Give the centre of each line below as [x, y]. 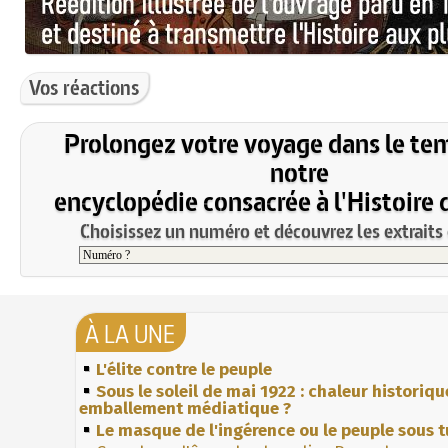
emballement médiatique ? [185, 408]
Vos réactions [84, 87]
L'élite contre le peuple [184, 369]
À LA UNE [130, 333]
